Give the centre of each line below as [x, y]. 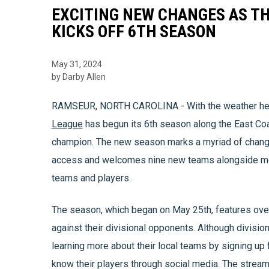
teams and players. [92, 178]
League [67, 124]
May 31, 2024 [77, 64]
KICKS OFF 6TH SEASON [134, 31]
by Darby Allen [78, 77]
